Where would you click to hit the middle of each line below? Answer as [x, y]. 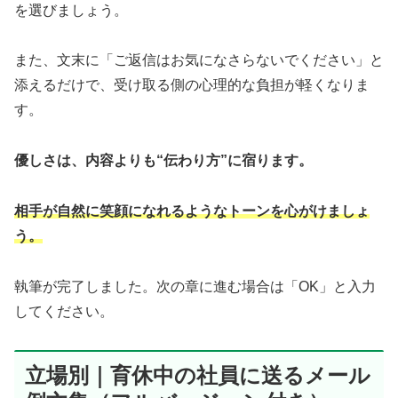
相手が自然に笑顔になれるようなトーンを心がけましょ [192, 211]
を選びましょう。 [71, 10]
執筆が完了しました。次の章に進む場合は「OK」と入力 [195, 286]
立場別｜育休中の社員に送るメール [198, 375]
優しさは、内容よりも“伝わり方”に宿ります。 [163, 161]
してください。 [64, 311]
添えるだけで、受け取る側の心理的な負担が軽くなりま [192, 85]
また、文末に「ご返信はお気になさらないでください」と [199, 60]
